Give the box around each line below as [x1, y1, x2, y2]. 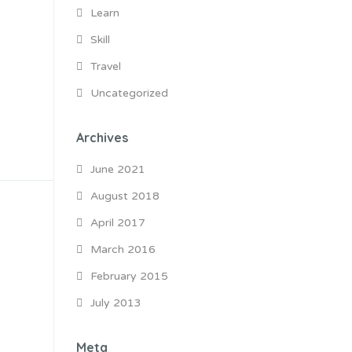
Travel [90, 60, 121, 73]
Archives [75, 130, 128, 145]
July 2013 [90, 296, 141, 310]
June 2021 [90, 163, 145, 176]
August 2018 [90, 189, 159, 203]
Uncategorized [90, 86, 168, 100]
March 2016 [90, 243, 156, 256]
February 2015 [90, 269, 168, 283]
